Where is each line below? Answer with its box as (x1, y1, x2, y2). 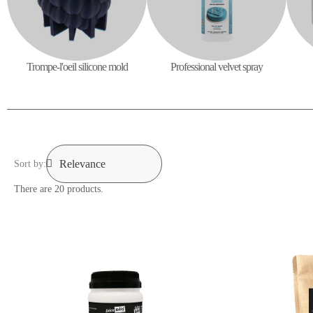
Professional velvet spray (170, 60, 263, 73)
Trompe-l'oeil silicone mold (26, 60, 128, 73)
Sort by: (14, 158, 46, 169)
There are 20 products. (14, 183, 103, 194)
